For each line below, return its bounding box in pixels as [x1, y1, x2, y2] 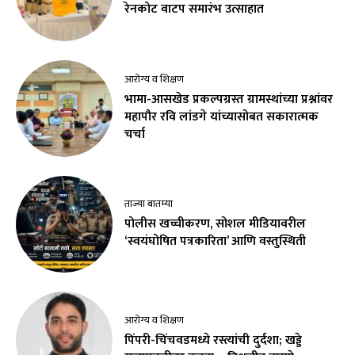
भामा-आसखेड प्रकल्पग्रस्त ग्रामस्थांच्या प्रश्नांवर [124, 88, 334, 110]
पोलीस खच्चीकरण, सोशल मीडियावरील [124, 213, 307, 235]
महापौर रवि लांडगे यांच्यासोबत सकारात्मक [124, 105, 319, 128]
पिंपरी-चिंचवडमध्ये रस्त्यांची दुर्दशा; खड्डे [124, 329, 303, 351]
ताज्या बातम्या [124, 195, 174, 213]
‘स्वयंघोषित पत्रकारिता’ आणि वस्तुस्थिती [124, 231, 307, 253]
